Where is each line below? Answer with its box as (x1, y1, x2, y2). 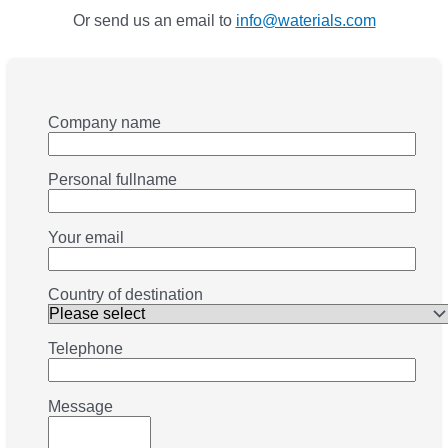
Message (48, 397, 113, 415)
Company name (48, 113, 161, 131)
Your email (48, 228, 124, 246)
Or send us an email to (72, 12, 236, 30)
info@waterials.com (235, 12, 376, 30)
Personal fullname (48, 171, 177, 189)
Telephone (48, 339, 123, 357)
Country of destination (48, 286, 203, 304)
